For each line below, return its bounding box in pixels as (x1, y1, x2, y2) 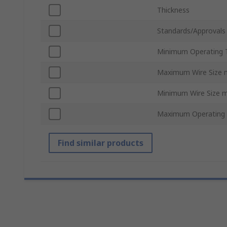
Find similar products (58, 137, 143, 149)
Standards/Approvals (157, 26, 225, 36)
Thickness (157, 5, 190, 15)
